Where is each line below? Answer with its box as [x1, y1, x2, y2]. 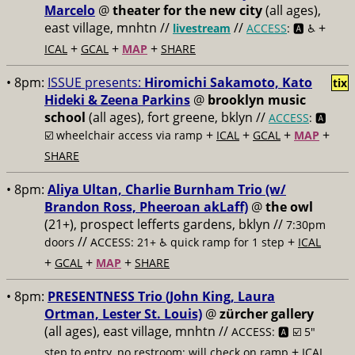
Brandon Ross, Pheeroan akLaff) [44, 198, 248, 216]
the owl [265, 198, 313, 216]
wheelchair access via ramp [56, 128, 203, 143]
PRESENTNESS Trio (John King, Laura [48, 288, 275, 305]
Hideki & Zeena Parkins [44, 91, 190, 109]
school [44, 109, 86, 126]
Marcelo [44, 2, 95, 19]
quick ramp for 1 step [170, 235, 284, 250]
